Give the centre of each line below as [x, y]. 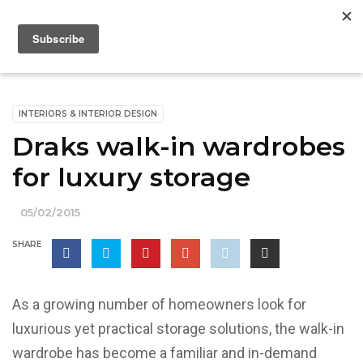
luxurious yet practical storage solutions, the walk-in [178, 329]
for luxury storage [131, 177]
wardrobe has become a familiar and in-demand [164, 353]
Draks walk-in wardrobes [179, 146]
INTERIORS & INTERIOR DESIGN [88, 114]
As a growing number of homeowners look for [159, 304]
